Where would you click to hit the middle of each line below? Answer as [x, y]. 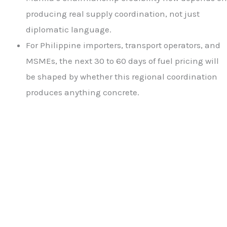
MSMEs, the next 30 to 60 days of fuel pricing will [122, 61]
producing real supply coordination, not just [113, 13]
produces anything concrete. [83, 92]
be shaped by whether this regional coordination [122, 76]
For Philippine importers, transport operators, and [123, 45]
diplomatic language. [69, 29]
